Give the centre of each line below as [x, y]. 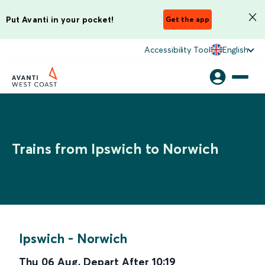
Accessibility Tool [177, 50]
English [235, 50]
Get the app [188, 19]
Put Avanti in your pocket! [60, 19]
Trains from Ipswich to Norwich [115, 149]
